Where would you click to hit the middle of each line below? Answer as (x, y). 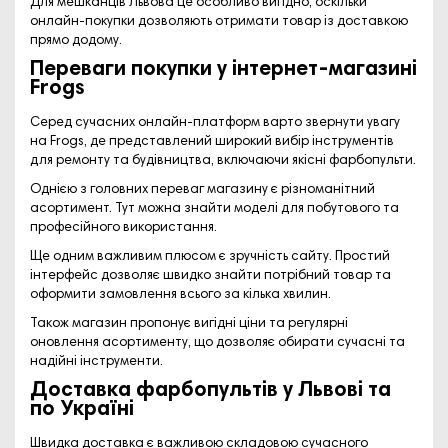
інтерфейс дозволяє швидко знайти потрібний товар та (210, 275)
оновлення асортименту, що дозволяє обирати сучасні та (217, 342)
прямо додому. (76, 40)
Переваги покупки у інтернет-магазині (223, 69)
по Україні (82, 409)
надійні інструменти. (96, 361)
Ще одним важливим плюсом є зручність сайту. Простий (210, 256)
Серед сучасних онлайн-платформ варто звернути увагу (215, 122)
